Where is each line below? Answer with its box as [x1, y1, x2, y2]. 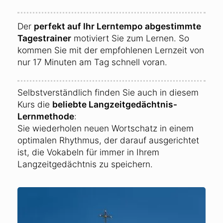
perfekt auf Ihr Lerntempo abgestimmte [34, 21, 201, 31]
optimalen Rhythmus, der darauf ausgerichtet [17, 135, 199, 145]
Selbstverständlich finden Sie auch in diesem [17, 87, 199, 98]
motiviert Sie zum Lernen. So [71, 33, 189, 43]
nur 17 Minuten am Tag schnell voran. [17, 57, 167, 67]
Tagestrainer [17, 33, 71, 43]
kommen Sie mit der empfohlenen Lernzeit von [17, 45, 204, 55]
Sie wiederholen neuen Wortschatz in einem [17, 123, 194, 133]
